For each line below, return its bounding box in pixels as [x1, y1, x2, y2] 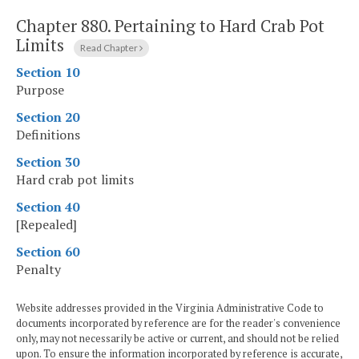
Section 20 [16, 108, 79, 127]
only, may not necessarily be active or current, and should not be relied [16, 332, 339, 346]
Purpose [16, 81, 64, 99]
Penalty [16, 260, 61, 279]
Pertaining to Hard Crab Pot [115, 14, 325, 37]
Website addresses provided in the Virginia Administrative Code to [16, 301, 324, 316]
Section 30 [16, 153, 79, 171]
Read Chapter [80, 41, 139, 54]
